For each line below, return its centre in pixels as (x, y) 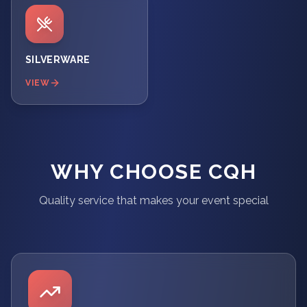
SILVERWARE (58, 60)
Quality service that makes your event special (153, 200)
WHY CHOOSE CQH (153, 172)
